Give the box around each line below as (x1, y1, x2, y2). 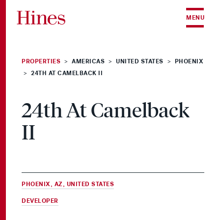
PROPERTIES (22, 57, 60, 65)
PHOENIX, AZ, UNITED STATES (22, 180, 114, 188)
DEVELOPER (22, 197, 58, 205)
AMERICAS (72, 57, 105, 65)
